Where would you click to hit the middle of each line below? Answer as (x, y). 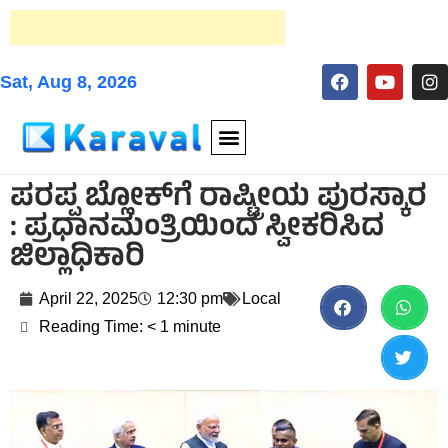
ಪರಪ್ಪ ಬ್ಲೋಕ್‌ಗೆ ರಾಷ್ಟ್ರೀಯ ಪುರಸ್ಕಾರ (218, 200)
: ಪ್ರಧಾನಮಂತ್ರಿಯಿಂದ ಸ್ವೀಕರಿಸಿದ (197, 230)
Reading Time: (91, 326)
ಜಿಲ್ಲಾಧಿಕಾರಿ (77, 260)
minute (197, 326)
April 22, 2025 (88, 298)
